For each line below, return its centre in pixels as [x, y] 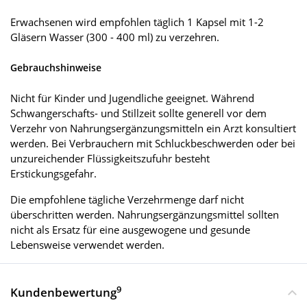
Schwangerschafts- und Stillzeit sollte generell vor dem [138, 113]
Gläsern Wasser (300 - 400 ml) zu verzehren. [115, 37]
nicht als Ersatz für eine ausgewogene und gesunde [130, 230]
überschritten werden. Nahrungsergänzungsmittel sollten [145, 215]
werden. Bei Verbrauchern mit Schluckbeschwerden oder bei [153, 144]
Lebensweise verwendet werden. [87, 245]
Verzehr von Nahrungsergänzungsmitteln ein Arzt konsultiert [153, 128]
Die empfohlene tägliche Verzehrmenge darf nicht [127, 200]
